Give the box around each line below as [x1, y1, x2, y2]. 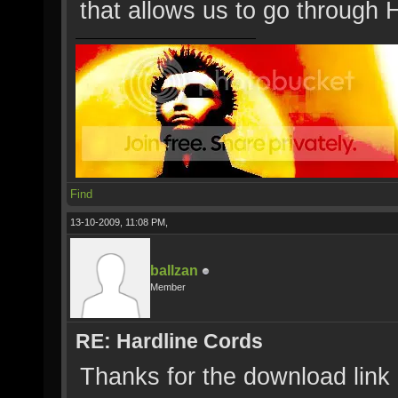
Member [150, 282, 186, 292]
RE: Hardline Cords [76, 330, 263, 353]
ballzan [150, 263, 198, 278]
